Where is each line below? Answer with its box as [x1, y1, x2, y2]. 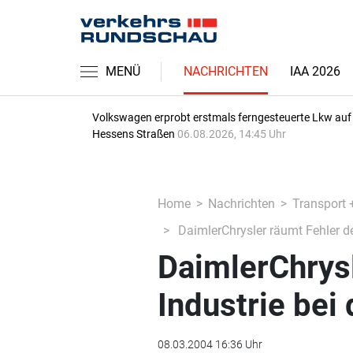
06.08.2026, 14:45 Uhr [177, 128, 286, 140]
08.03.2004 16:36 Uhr [157, 338, 262, 351]
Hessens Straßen [92, 128, 177, 140]
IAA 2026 [290, 64, 340, 79]
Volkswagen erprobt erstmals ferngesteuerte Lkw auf [92, 111, 351, 124]
